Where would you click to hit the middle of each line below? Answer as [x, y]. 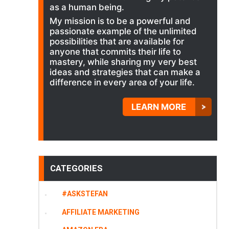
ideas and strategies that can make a [125, 72]
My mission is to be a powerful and [120, 21]
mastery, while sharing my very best [123, 62]
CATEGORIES [76, 168]
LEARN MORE [159, 107]
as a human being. [87, 7]
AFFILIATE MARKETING [100, 212]
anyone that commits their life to [115, 52]
